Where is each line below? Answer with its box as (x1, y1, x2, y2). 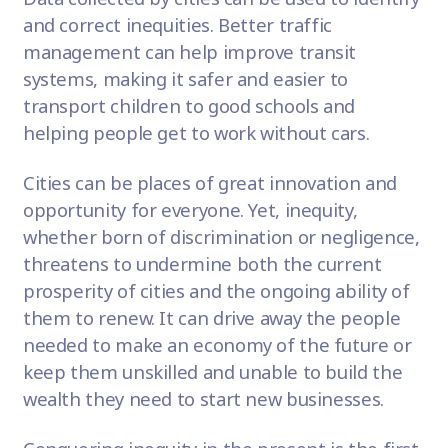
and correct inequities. (22, 12, 214, 38)
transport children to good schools (22, 93, 319, 119)
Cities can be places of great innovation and (22, 170, 397, 196)
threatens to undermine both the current (22, 251, 382, 277)
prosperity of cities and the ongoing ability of (22, 278, 410, 304)
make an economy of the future (115, 332, 389, 358)
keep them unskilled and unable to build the (22, 359, 403, 385)
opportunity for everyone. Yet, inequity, (22, 197, 358, 223)
